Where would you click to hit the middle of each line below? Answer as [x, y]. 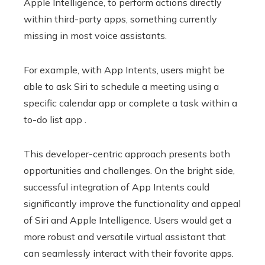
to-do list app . [55, 120]
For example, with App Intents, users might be [124, 70]
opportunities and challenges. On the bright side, [129, 171]
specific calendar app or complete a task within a [130, 103]
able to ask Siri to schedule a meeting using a [121, 87]
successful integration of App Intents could [117, 187]
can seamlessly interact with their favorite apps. [129, 253]
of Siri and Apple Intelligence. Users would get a [127, 220]
